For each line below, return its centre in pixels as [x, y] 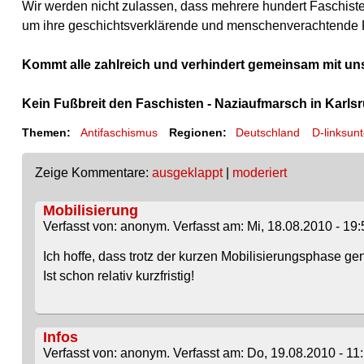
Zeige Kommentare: [93, 173]
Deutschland [268, 133]
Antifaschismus [119, 133]
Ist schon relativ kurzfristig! [118, 276]
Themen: [46, 133]
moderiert [260, 173]
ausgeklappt [187, 173]
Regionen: [197, 133]
